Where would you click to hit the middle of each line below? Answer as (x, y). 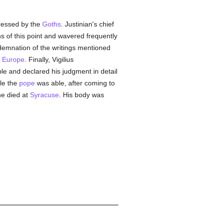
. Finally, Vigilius (49, 59)
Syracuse (44, 95)
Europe (13, 59)
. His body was (81, 95)
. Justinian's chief (87, 24)
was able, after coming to (75, 83)
